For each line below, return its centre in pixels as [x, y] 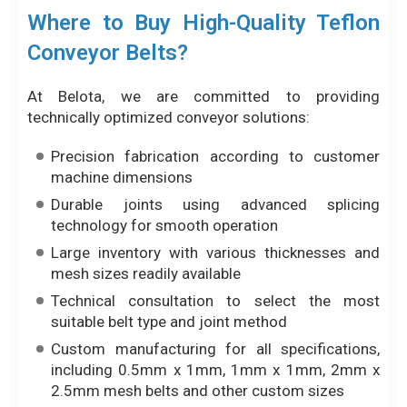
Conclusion [83, 328]
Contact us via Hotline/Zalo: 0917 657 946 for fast [203, 263]
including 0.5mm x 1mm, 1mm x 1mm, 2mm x [215, 215]
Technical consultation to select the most [215, 146]
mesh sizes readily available [146, 119]
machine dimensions [122, 22]
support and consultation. [114, 284]
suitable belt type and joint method [169, 167]
